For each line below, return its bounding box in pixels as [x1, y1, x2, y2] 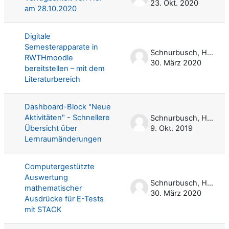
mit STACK [25, 204, 62, 214]
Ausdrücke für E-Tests [25, 194, 104, 203]
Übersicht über [25, 123, 77, 133]
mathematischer [25, 183, 82, 193]
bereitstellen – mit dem [25, 63, 105, 73]
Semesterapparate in [25, 42, 98, 52]
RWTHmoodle [25, 53, 73, 62]
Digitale [25, 31, 51, 41]
